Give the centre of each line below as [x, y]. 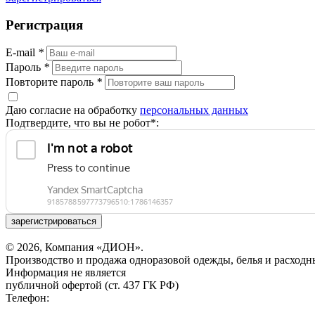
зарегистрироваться [54, 221]
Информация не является [66, 273]
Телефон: [27, 298]
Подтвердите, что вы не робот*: [82, 123]
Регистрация [44, 25]
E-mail [22, 53]
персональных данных [194, 110]
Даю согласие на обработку [73, 110]
